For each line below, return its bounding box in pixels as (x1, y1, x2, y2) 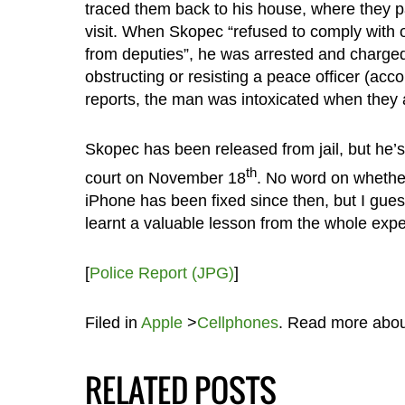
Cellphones (196, 313, 278, 332)
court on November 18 (84, 168, 246, 187)
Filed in (84, 313, 141, 332)
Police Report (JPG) (89, 263, 234, 282)
